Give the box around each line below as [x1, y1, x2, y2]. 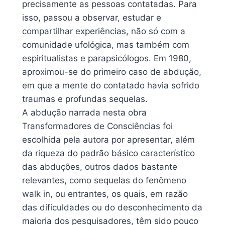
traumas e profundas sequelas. [22, 93, 148, 104]
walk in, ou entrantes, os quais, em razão [22, 188, 188, 199]
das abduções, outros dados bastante [22, 161, 177, 172]
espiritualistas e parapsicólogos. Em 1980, [22, 53, 191, 63]
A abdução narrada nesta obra [22, 107, 147, 118]
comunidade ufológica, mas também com [22, 39, 189, 50]
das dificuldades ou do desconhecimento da [22, 202, 202, 212]
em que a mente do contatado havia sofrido [22, 80, 199, 90]
